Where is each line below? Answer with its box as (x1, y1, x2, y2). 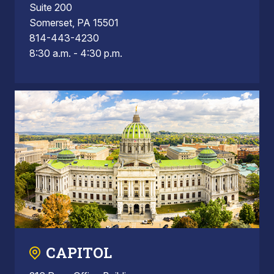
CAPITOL (46, 243, 112, 263)
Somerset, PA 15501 (29, 16, 119, 29)
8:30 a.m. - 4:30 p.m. (29, 46, 122, 59)
